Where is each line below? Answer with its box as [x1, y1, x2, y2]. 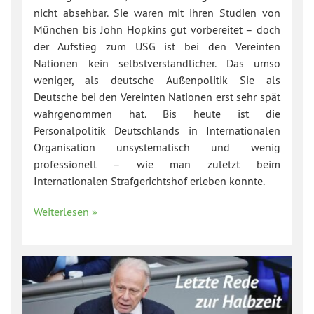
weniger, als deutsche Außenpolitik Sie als [34, 73, 280, 88]
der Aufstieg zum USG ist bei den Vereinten [34, 39, 280, 54]
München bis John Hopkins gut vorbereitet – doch [34, 22, 280, 37]
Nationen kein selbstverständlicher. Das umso [34, 56, 280, 71]
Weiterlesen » [34, 204, 97, 219]
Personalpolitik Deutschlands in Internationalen [34, 123, 280, 138]
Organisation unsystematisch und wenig [34, 140, 280, 155]
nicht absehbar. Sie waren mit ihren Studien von [34, 6, 280, 20]
